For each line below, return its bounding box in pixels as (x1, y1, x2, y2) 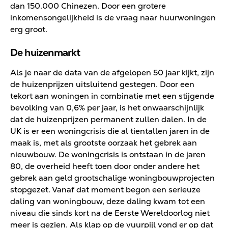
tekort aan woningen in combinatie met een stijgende (10, 91, 214, 102)
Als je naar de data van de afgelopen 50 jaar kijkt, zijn (10, 67, 214, 78)
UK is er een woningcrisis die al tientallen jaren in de (10, 126, 210, 137)
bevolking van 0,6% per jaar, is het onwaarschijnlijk (10, 102, 204, 113)
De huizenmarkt (10, 46, 80, 60)
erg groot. (10, 23, 47, 35)
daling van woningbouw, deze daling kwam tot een (10, 196, 205, 207)
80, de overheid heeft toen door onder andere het (10, 161, 199, 172)
